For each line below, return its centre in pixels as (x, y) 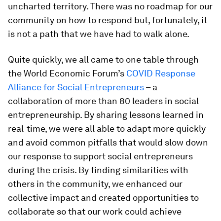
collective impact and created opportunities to (103, 198)
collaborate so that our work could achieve (95, 211)
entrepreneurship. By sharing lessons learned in (106, 115)
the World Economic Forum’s (67, 73)
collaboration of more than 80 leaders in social (103, 101)
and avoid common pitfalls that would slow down (108, 142)
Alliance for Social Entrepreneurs (76, 87)
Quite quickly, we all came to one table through (103, 59)
